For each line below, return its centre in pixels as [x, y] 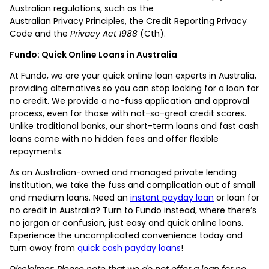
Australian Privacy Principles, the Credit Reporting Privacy [128, 21]
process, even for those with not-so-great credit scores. [128, 113]
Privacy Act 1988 [105, 33]
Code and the [40, 33]
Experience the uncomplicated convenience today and [126, 235]
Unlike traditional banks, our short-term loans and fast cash [134, 126]
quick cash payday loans [129, 248]
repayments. [38, 151]
